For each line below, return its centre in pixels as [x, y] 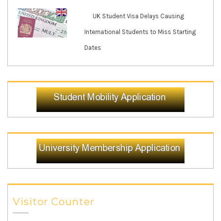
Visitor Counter [54, 202]
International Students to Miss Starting [140, 32]
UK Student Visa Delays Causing [139, 16]
